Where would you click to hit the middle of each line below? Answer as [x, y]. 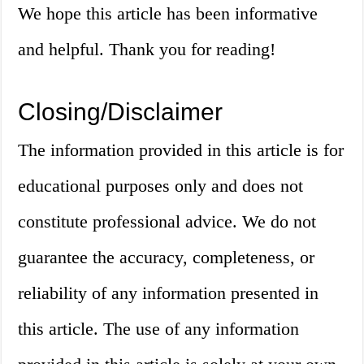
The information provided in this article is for [181, 150]
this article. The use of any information [159, 329]
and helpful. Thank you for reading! [147, 50]
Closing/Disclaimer [121, 112]
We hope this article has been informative [168, 14]
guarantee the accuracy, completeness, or [167, 258]
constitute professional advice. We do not [167, 222]
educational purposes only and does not [161, 186]
